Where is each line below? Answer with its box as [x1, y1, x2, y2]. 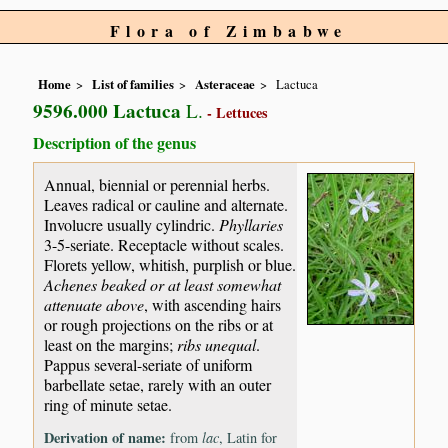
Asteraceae [195, 75, 256, 94]
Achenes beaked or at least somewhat [44, 273, 282, 295]
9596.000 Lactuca [33, 97, 182, 126]
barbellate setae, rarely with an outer [44, 373, 272, 395]
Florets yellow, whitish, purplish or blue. [44, 253, 297, 275]
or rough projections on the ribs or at [44, 313, 274, 335]
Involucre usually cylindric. [44, 213, 220, 235]
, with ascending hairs [144, 293, 282, 315]
